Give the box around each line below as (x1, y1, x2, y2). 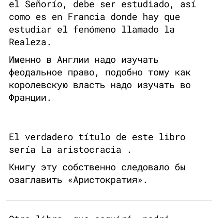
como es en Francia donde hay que (9, 10, 180, 23)
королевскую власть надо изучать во (9, 78, 191, 91)
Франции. (9, 91, 52, 104)
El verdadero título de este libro (9, 130, 185, 143)
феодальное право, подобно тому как (9, 66, 191, 78)
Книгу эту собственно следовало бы (9, 161, 185, 173)
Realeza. (9, 36, 52, 48)
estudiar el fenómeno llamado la (9, 23, 175, 36)
